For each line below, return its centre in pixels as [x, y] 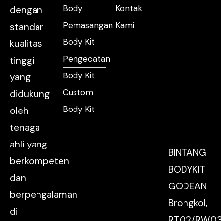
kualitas [26, 44]
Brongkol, [188, 203]
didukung [30, 94]
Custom [78, 92]
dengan [26, 10]
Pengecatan [86, 59]
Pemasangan [88, 25]
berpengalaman [44, 195]
